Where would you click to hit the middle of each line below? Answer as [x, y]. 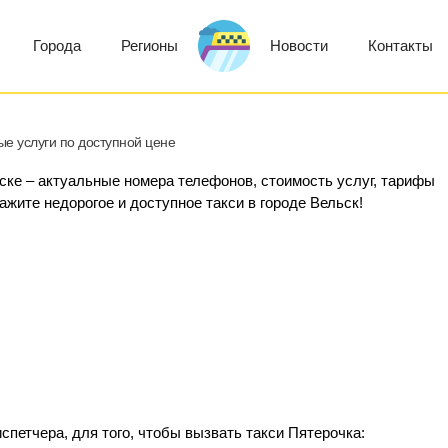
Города [57, 45]
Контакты [400, 45]
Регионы [149, 45]
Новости [299, 45]
